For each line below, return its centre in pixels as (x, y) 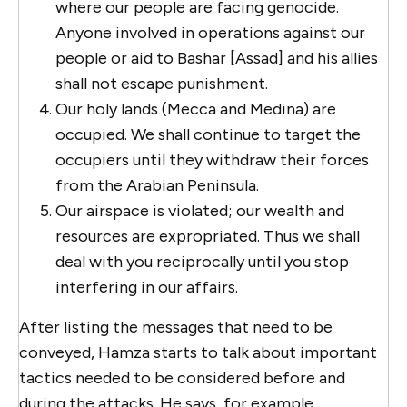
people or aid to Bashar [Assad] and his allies (217, 58)
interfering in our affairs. (147, 287)
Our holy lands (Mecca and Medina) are (196, 109)
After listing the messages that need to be (176, 327)
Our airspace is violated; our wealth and (200, 210)
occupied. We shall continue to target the (208, 134)
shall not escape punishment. (162, 83)
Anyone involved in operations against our (210, 32)
